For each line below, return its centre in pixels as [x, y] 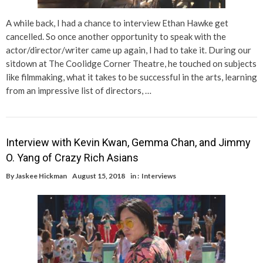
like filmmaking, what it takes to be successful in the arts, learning [131, 77]
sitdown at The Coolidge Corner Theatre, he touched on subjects [131, 64]
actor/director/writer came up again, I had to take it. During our [129, 50]
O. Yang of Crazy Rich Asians [72, 158]
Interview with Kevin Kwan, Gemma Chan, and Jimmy [128, 143]
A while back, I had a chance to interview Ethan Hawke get [117, 23]
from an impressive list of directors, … [79, 91]
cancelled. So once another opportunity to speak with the [116, 37]
